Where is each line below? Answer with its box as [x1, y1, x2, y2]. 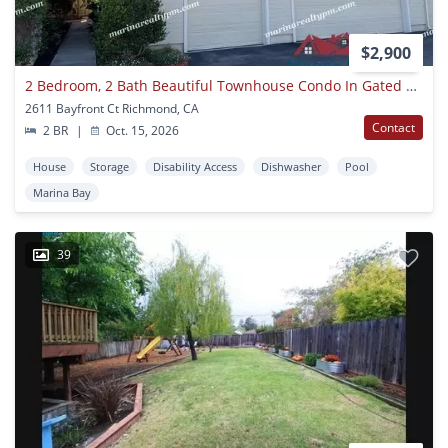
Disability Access [153, 159, 237, 175]
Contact [372, 119, 415, 137]
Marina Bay [33, 185, 91, 201]
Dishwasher [261, 159, 321, 175]
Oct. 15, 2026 [103, 122, 180, 140]
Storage [90, 159, 129, 175]
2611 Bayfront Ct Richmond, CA [25, 100, 199, 118]
